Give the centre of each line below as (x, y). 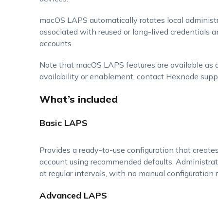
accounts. (56, 43)
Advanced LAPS (73, 195)
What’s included (78, 99)
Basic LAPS (63, 123)
